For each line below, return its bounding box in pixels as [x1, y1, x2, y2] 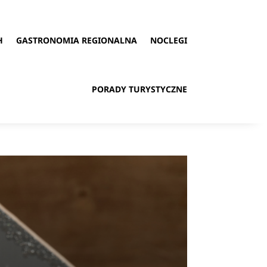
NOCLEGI [150, 34, 187, 46]
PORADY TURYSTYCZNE [91, 83, 187, 95]
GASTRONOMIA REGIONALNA [15, 34, 137, 46]
